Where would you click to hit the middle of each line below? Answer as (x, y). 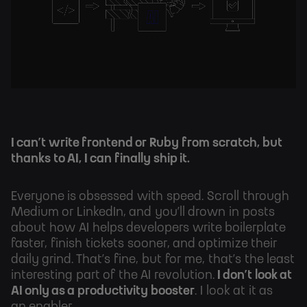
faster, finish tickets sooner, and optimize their (144, 244)
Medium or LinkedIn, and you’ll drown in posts (143, 213)
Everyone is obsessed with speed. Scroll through (150, 197)
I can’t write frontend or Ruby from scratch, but (147, 144)
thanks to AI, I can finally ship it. (100, 159)
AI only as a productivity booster (103, 292)
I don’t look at (253, 276)
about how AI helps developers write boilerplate (148, 229)
